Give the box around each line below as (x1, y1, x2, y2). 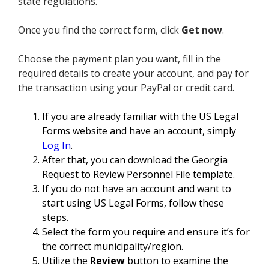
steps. (42, 210, 68, 224)
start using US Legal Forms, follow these (42, 196, 224, 210)
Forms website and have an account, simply (42, 124, 236, 138)
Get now (181, 23, 222, 37)
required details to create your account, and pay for (18, 66, 249, 80)
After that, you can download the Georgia (42, 153, 228, 166)
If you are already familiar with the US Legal (42, 109, 238, 123)
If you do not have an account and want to (42, 181, 231, 195)
